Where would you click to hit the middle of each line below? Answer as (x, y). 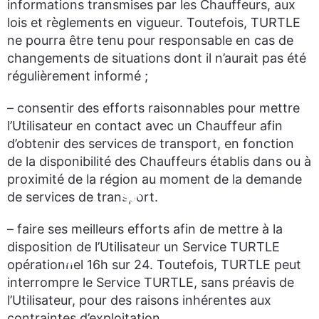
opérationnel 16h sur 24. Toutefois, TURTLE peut (154, 265)
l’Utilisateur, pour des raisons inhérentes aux (139, 300)
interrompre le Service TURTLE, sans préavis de (151, 282)
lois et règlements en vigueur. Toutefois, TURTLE (154, 22)
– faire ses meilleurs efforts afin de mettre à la (145, 229)
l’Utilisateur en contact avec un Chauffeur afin (145, 126)
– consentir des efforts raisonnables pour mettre (153, 108)
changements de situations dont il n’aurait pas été (157, 58)
